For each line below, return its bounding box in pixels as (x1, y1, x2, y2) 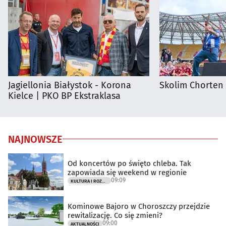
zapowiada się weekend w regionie (68, 168, 187, 178)
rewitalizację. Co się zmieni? (68, 211, 162, 220)
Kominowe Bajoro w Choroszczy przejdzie (68, 202, 210, 211)
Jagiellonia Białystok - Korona (8, 79, 131, 91)
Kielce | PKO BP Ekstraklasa (8, 90, 121, 101)
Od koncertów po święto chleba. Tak (68, 159, 191, 168)
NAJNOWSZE (8, 133, 63, 145)
